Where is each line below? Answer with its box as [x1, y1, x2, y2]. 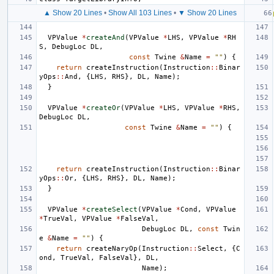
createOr [86, 103, 120, 112]
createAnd [86, 33, 125, 42]
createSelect [86, 205, 138, 213]
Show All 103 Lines [108, 8, 172, 17]
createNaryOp [86, 244, 138, 253]
